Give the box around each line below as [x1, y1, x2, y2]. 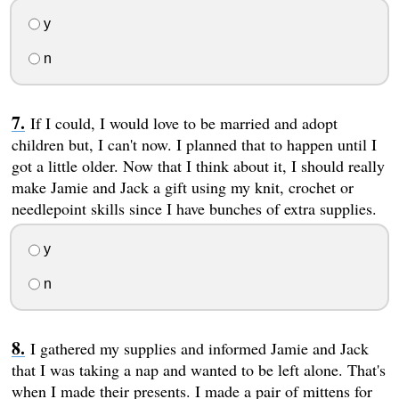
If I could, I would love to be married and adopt [29, 111, 338, 134]
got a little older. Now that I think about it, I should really [11, 154, 385, 176]
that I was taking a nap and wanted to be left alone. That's [11, 359, 386, 381]
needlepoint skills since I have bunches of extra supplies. [11, 197, 377, 219]
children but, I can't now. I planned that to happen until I [11, 133, 377, 155]
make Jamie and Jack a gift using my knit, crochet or [11, 175, 354, 198]
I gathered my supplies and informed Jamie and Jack [29, 338, 369, 360]
